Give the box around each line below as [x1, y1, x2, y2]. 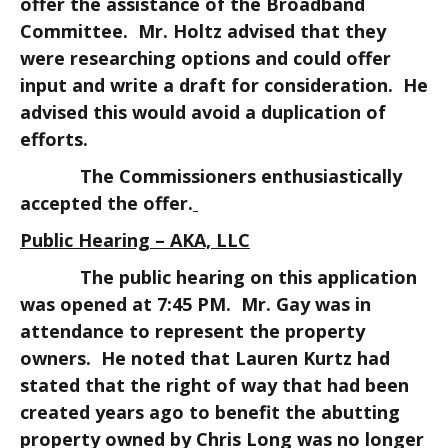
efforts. [20, 127, 88, 151]
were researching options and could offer [20, 46, 391, 70]
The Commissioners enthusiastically [20, 164, 402, 188]
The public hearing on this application [20, 265, 417, 289]
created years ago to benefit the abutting [20, 400, 400, 424]
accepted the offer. [20, 191, 193, 215]
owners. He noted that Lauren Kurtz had [20, 346, 390, 370]
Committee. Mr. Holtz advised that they [20, 19, 386, 43]
